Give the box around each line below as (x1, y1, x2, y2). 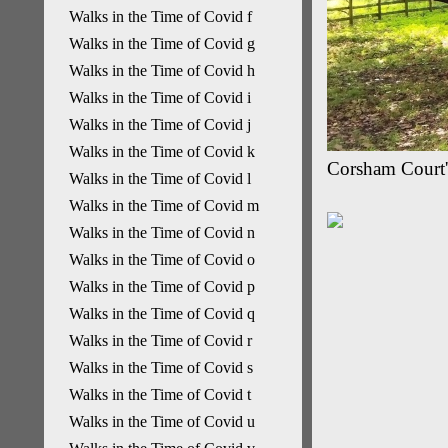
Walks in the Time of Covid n (69, 224, 255, 241)
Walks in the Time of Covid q (69, 305, 255, 322)
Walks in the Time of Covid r (69, 332, 252, 349)
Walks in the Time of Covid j (69, 116, 251, 133)
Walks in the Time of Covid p (69, 278, 255, 295)
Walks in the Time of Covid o (69, 251, 255, 268)
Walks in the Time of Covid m (69, 197, 259, 214)
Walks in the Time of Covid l (69, 170, 251, 187)
